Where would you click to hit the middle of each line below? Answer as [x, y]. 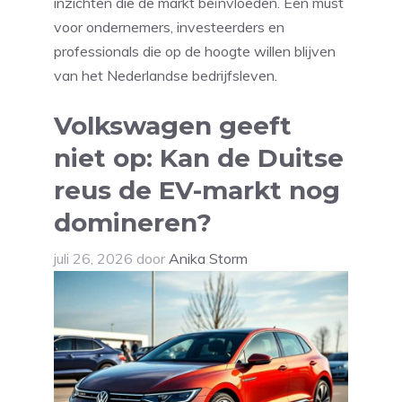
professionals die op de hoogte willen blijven [195, 52]
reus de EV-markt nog [197, 191]
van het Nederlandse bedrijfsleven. [166, 76]
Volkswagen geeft [173, 126]
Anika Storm [208, 259]
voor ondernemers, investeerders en [169, 27]
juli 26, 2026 [93, 259]
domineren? [133, 223]
